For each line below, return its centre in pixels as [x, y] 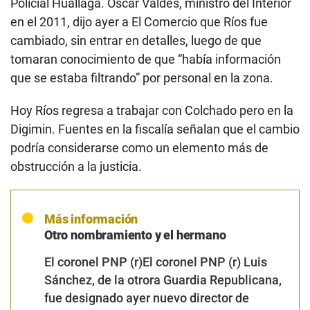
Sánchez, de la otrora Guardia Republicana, [163, 153]
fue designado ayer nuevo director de [147, 171]
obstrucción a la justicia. [76, 39]
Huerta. [65, 225]
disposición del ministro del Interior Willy [157, 207]
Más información [91, 92]
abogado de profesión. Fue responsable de [162, 297]
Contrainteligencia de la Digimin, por [146, 189]
